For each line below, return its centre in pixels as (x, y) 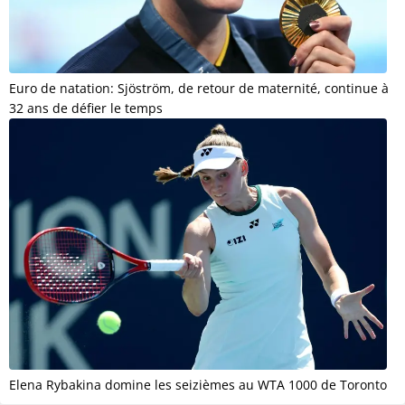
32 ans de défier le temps (86, 108)
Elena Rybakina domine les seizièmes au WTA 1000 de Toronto (198, 385)
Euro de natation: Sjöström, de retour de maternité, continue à (199, 89)
